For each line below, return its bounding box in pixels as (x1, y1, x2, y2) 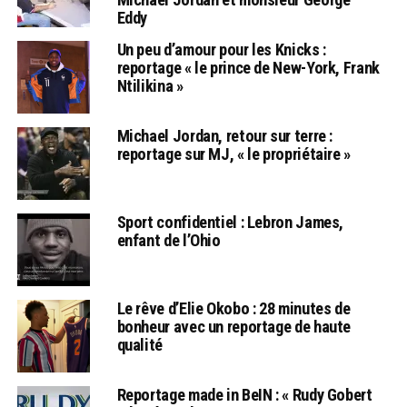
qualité (116, 335, 163, 355)
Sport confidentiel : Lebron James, (116, 213, 344, 233)
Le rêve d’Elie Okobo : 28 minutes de (116, 299, 351, 319)
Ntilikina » (116, 76, 184, 96)
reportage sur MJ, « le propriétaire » (116, 144, 351, 164)
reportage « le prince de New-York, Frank (116, 58, 380, 78)
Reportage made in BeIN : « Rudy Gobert (116, 385, 372, 405)
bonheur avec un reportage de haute (116, 317, 352, 337)
